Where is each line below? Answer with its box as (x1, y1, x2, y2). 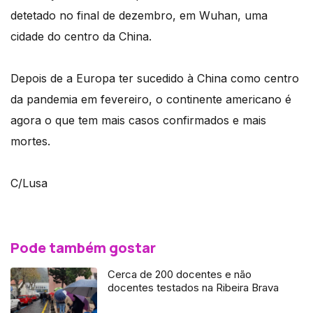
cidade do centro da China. (10, 29, 152, 44)
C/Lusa (10, 176, 48, 191)
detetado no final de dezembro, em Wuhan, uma (10, 8, 268, 23)
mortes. (10, 134, 50, 149)
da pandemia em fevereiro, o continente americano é (10, 92, 291, 107)
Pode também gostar (10, 238, 156, 258)
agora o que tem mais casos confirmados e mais (10, 113, 266, 128)
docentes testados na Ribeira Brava (108, 281, 279, 295)
